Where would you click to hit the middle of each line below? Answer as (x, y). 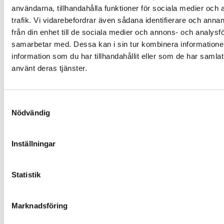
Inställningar (34, 143)
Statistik (26, 174)
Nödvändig (31, 112)
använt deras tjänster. (49, 68)
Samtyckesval (27, 102)
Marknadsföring (40, 205)
